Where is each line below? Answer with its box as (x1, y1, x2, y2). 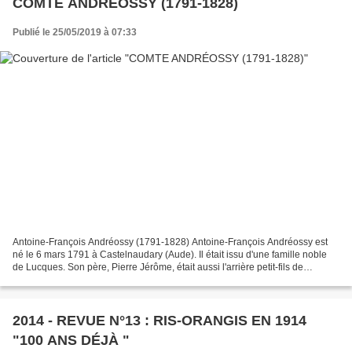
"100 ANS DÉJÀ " (13, 332, 130, 349)
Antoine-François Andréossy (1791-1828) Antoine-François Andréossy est (13, 236, 328, 248)
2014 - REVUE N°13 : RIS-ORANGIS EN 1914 (13, 313, 306, 329)
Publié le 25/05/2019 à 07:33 (13, 26, 137, 38)
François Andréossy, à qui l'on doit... (13, 274, 165, 286)
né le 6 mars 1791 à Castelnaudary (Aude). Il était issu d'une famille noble (13, 249, 327, 261)
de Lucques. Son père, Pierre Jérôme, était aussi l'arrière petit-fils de (13, 262, 303, 273)
